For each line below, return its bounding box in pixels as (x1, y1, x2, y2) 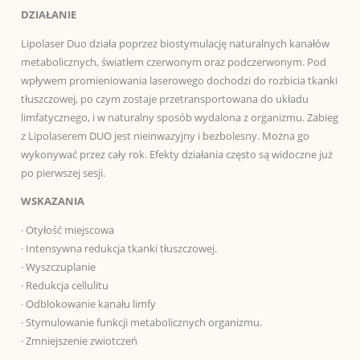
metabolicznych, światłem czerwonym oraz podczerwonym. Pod (20, 54, 326, 69)
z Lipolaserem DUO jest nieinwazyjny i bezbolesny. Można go (20, 128, 309, 143)
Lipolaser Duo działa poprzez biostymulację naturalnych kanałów (20, 35, 329, 51)
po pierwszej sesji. (20, 165, 105, 180)
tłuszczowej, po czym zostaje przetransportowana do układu (20, 91, 309, 106)
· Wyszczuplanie (20, 260, 96, 275)
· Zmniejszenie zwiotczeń (20, 333, 137, 349)
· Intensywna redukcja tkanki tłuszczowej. (20, 241, 217, 256)
